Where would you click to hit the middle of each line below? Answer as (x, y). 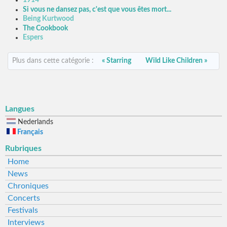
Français (29, 132)
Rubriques (23, 148)
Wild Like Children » (176, 61)
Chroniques (28, 186)
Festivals (23, 210)
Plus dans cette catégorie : (54, 61)
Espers (33, 37)
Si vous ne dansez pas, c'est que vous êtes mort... (97, 9)
